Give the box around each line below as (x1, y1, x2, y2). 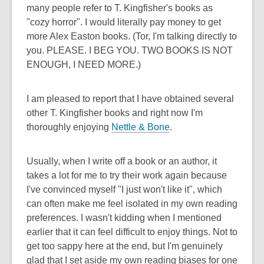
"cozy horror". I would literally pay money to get (27, 17, 221, 27)
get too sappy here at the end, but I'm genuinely (27, 241, 223, 251)
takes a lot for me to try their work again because (27, 170, 227, 180)
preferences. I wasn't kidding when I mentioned (27, 213, 222, 223)
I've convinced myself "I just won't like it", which (27, 184, 222, 194)
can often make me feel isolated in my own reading (27, 199, 237, 209)
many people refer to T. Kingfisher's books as (27, 3, 213, 13)
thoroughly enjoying (27, 122, 111, 132)
